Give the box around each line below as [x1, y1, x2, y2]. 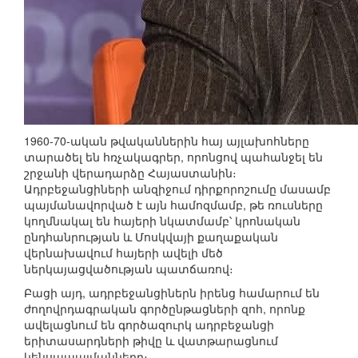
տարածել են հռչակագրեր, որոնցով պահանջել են [24, 149, 323, 165]
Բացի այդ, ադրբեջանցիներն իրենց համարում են [24, 284, 320, 301]
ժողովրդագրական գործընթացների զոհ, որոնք [24, 300, 305, 317]
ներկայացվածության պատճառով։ [24, 261, 233, 277]
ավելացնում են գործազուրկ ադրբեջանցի [24, 316, 274, 333]
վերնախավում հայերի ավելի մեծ [24, 245, 223, 261]
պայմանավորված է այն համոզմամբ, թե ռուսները [24, 197, 323, 213]
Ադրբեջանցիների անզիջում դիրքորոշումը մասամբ [24, 181, 331, 197]
